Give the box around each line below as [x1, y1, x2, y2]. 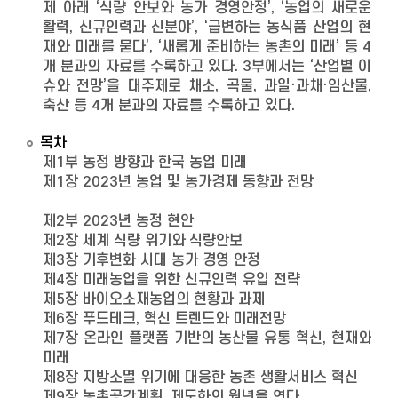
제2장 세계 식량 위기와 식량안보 [43, 233, 243, 249]
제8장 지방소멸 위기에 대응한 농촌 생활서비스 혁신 [43, 370, 358, 386]
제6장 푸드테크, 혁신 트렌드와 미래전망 [43, 311, 286, 327]
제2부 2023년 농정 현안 [43, 213, 194, 229]
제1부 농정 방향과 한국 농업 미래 [43, 155, 247, 171]
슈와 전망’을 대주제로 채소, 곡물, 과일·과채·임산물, [43, 78, 371, 94]
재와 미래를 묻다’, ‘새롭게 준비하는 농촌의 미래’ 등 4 [43, 39, 371, 55]
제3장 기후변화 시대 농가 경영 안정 [43, 252, 260, 268]
